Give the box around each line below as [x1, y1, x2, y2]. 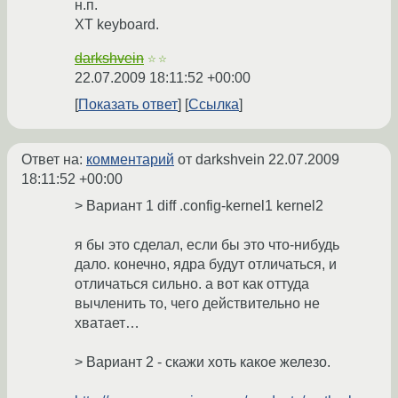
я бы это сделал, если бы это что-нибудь [75, 237, 339, 253]
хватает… [75, 315, 139, 331]
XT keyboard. [75, 17, 159, 33]
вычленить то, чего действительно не [75, 296, 320, 312]
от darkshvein [174, 152, 268, 168]
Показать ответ [78, 97, 178, 113]
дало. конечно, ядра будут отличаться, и [75, 257, 337, 273]
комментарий [86, 152, 174, 168]
